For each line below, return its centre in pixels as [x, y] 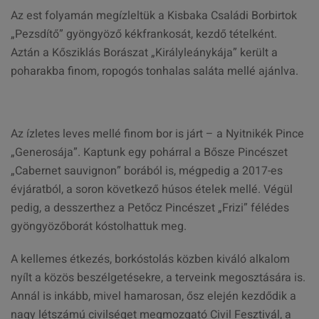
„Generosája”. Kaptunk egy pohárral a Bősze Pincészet [149, 152]
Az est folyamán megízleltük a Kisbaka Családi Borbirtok [154, 16]
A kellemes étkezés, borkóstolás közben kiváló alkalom [150, 259]
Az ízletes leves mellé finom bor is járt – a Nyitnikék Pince [157, 134]
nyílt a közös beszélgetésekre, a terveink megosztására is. [158, 278]
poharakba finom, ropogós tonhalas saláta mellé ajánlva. [159, 71]
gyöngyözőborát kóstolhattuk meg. [99, 226]
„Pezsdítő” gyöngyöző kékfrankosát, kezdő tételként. [144, 34]
